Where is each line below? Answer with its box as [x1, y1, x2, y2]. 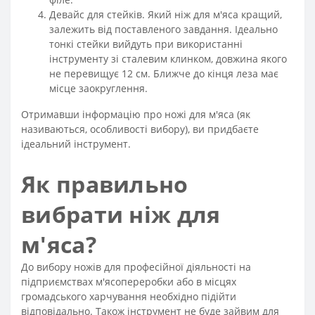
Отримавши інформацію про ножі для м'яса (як [21, 108, 250, 121]
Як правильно [21, 169, 188, 199]
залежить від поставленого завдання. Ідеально [49, 22, 278, 36]
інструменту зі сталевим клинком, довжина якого [49, 52, 287, 65]
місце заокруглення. [49, 82, 148, 95]
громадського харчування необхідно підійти [21, 290, 236, 303]
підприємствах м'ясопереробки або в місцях [21, 275, 236, 288]
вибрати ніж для [21, 199, 221, 229]
